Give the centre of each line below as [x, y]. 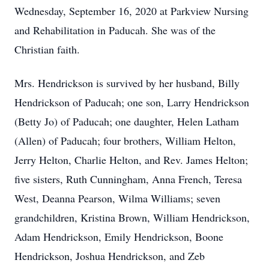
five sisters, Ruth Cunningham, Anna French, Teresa [128, 179]
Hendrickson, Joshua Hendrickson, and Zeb [110, 256]
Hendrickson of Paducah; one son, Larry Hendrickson [132, 102]
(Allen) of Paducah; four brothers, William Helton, [125, 141]
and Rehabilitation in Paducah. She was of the [115, 30]
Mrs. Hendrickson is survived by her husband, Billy [127, 83]
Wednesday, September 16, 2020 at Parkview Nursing [131, 11]
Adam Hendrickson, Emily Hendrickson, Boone [119, 237]
